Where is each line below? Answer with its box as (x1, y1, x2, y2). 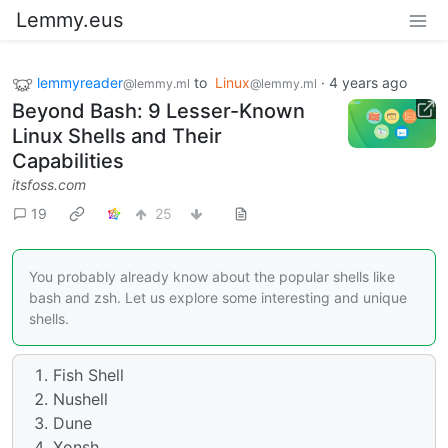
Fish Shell (53, 364, 124, 385)
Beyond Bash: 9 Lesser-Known (12, 98, 305, 123)
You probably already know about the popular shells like (29, 267, 395, 285)
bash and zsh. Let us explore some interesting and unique (29, 288, 407, 306)
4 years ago (329, 74, 407, 91)
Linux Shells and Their (12, 123, 222, 148)
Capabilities (12, 148, 124, 173)
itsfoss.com (12, 175, 86, 193)
